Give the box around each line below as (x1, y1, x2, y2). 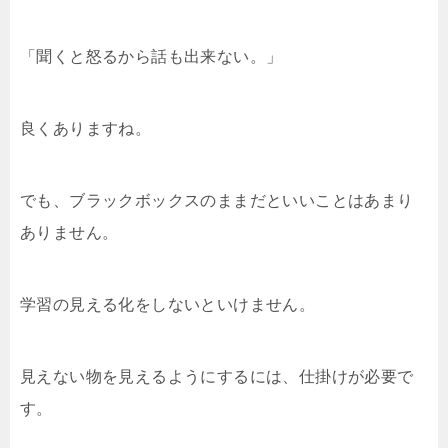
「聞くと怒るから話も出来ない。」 (20, 48, 283, 65)
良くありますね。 (20, 120, 152, 137)
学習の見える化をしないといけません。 (20, 296, 316, 313)
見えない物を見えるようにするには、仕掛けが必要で (20, 368, 414, 385)
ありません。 (20, 224, 119, 241)
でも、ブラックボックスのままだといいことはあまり (20, 192, 414, 209)
